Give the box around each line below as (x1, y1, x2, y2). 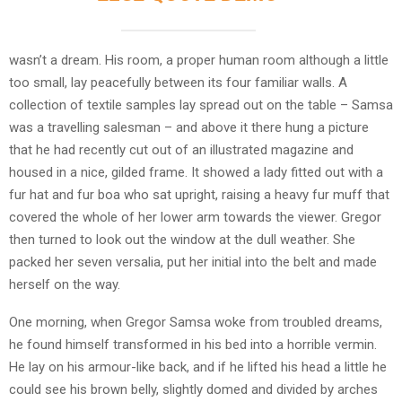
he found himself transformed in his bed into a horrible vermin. (9, 336, 377, 353)
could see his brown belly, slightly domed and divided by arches (9, 380, 378, 398)
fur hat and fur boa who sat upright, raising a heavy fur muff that (9, 186, 389, 203)
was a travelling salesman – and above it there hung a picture (9, 118, 369, 135)
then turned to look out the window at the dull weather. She (9, 231, 355, 248)
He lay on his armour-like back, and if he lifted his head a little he (9, 358, 387, 375)
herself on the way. (9, 275, 120, 293)
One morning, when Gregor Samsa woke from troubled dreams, (9, 313, 382, 330)
